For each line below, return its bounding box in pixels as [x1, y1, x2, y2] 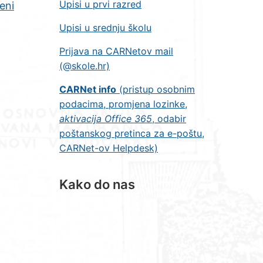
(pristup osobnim [116, 83, 195, 95]
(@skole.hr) [59, 60, 110, 72]
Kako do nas [59, 177, 135, 192]
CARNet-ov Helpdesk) [59, 142, 158, 154]
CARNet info [59, 83, 116, 95]
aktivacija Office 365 [59, 113, 152, 124]
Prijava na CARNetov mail [59, 45, 173, 57]
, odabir [152, 113, 186, 124]
